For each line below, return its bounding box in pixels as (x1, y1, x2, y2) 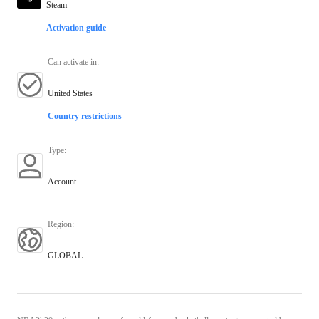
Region (48, 219, 72, 229)
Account (48, 176, 76, 187)
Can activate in (48, 56, 97, 67)
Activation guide (46, 22, 106, 33)
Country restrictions (48, 110, 122, 121)
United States (48, 88, 93, 98)
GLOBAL (48, 250, 83, 261)
